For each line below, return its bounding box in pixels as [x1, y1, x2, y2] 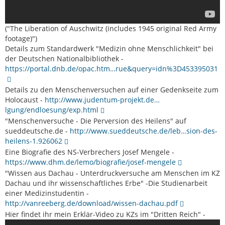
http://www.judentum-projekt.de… [45, 95, 160, 105]
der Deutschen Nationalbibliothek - [5, 54, 124, 64]
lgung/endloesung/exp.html [5, 105, 98, 115]
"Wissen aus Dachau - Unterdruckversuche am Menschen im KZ [5, 168, 220, 178]
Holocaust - [5, 95, 45, 105]
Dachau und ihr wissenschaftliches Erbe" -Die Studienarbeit [5, 178, 207, 188]
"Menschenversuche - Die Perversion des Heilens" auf [5, 116, 186, 126]
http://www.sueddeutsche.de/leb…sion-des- [70, 126, 217, 136]
